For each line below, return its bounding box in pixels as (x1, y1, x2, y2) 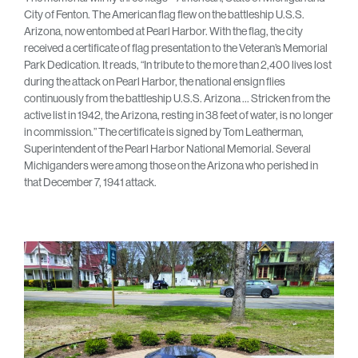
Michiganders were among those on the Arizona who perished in (24, 157, 318, 173)
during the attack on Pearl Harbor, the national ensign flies (24, 74, 285, 89)
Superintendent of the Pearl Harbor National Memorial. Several (24, 141, 311, 156)
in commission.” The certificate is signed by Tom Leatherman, (24, 124, 304, 139)
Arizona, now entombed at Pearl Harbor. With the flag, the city (24, 23, 303, 38)
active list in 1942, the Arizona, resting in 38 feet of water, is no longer (24, 107, 333, 122)
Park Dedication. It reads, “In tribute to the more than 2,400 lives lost (24, 57, 332, 72)
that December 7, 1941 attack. (24, 174, 157, 189)
